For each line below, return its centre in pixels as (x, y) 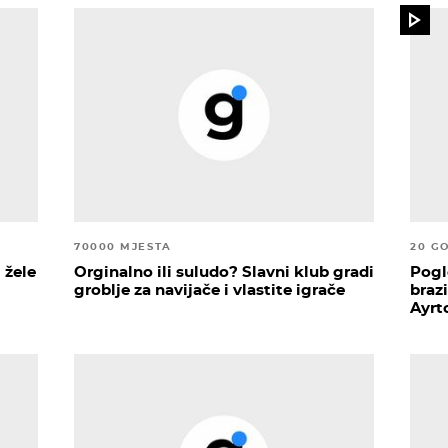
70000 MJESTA (123, 246)
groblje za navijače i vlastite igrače (209, 289)
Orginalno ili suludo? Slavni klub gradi (224, 271)
